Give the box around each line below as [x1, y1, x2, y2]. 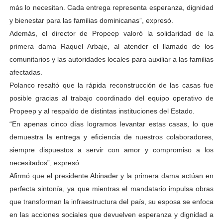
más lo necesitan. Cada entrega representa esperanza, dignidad [9, 3, 214, 11]
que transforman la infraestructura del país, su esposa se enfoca [9, 198, 214, 206]
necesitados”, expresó [9, 159, 79, 167]
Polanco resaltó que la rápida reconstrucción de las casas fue [9, 81, 214, 89]
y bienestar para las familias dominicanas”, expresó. [9, 16, 173, 24]
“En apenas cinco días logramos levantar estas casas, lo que [9, 120, 214, 128]
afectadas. [9, 68, 42, 76]
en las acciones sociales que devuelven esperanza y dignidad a [9, 211, 214, 219]
